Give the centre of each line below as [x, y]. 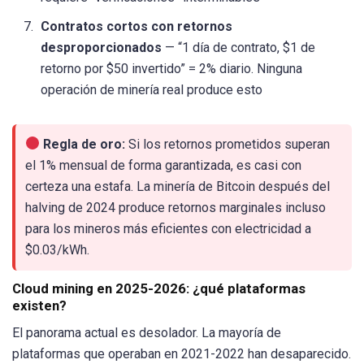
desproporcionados [101, 48]
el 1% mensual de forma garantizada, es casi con [163, 165]
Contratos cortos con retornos [136, 27]
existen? [39, 305]
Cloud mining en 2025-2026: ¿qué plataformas [159, 288]
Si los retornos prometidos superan [228, 144]
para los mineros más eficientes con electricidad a [168, 228]
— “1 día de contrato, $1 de [238, 48]
